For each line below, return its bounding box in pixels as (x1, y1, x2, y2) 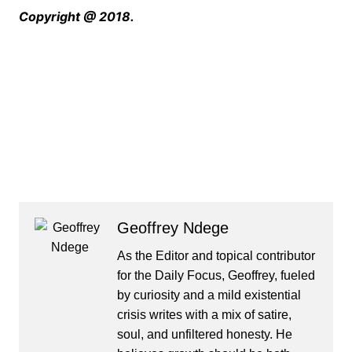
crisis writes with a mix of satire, (116, 308, 291, 322)
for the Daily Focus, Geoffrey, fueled (116, 269, 315, 283)
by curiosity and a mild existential (116, 288, 301, 302)
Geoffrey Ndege (116, 219, 229, 237)
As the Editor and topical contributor (116, 249, 315, 263)
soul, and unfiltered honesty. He (116, 328, 292, 342)
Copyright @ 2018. (18, 9, 134, 25)
